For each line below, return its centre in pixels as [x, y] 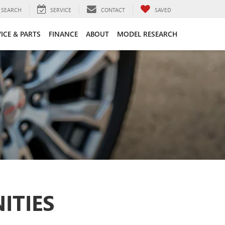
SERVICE [61, 10]
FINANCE [63, 34]
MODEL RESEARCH [147, 34]
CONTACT [113, 10]
